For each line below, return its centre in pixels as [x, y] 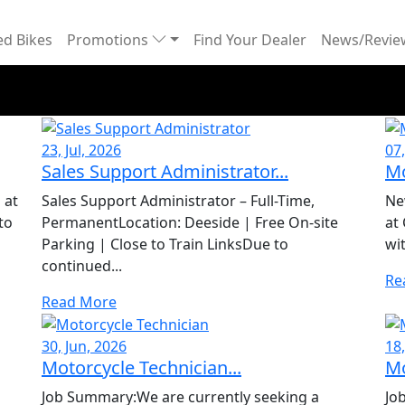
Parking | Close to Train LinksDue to [165, 244]
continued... [82, 265]
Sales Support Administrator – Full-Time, [178, 200]
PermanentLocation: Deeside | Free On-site [190, 222]
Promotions [109, 40]
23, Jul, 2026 [81, 150]
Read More [79, 301]
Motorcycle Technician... [141, 368]
